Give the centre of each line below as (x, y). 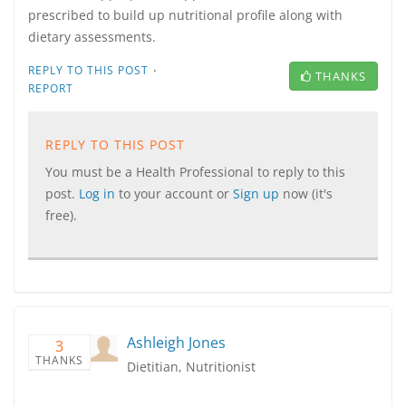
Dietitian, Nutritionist (191, 367)
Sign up (258, 193)
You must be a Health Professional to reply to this (195, 172)
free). (61, 215)
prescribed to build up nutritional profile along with (185, 15)
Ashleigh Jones (176, 343)
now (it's (308, 193)
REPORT (51, 88)
